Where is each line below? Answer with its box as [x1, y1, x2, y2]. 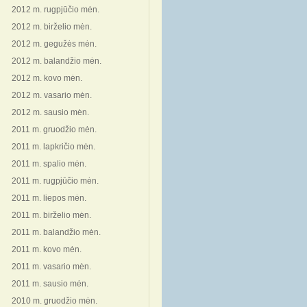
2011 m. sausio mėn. [12, 279, 88, 288]
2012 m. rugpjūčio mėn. [12, 5, 99, 14]
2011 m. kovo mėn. [12, 245, 82, 254]
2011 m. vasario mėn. [12, 262, 91, 271]
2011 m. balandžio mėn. [12, 228, 101, 237]
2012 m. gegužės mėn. [12, 39, 97, 49]
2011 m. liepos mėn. [12, 193, 86, 203]
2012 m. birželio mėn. [12, 22, 92, 32]
